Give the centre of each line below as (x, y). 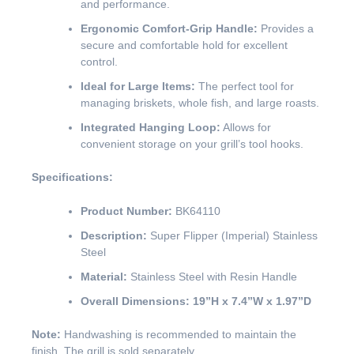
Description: (114, 236)
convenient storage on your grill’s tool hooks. (192, 144)
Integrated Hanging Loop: (151, 128)
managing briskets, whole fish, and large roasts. (200, 103)
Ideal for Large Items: (138, 87)
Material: (104, 277)
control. (99, 62)
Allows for (246, 128)
